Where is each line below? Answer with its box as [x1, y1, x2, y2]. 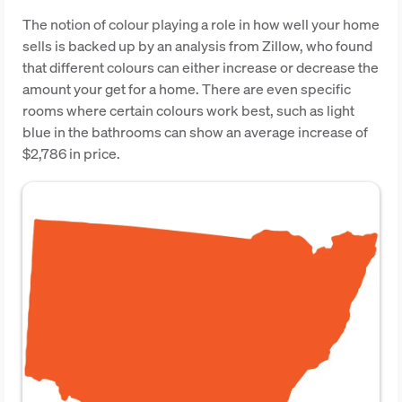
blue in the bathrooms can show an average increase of [22, 122, 368, 142]
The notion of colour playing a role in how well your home [22, 14, 380, 34]
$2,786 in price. [22, 144, 120, 163]
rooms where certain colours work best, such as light [22, 100, 354, 120]
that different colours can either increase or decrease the [22, 57, 379, 77]
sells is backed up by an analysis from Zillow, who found [22, 36, 372, 56]
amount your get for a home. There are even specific [22, 79, 351, 99]
